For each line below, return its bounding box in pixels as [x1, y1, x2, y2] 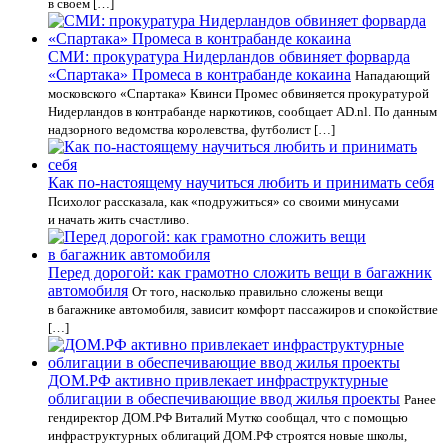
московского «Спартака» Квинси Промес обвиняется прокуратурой [48, 86, 429, 101]
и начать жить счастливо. [48, 212, 189, 227]
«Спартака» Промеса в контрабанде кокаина [48, 66, 351, 83]
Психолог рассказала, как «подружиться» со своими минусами [48, 194, 399, 209]
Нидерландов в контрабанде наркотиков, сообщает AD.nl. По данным [48, 104, 437, 119]
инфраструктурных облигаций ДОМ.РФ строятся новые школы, [48, 428, 407, 443]
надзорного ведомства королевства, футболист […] [48, 122, 335, 137]
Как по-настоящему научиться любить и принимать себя [48, 174, 434, 191]
